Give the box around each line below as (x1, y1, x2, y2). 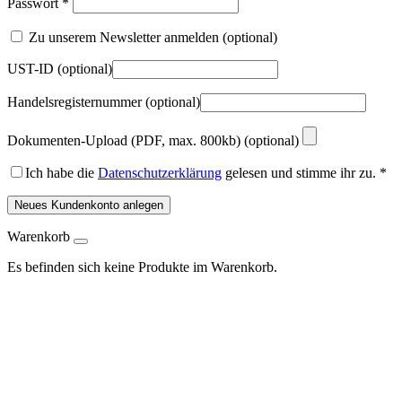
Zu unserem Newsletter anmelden (25, 30, 223, 45)
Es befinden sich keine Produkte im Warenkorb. (7, 259, 277, 275)
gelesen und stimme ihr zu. (222, 165, 376, 180)
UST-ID (7, 61, 57, 76)
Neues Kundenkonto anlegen (14, 198, 163, 212)
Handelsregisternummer (7, 94, 145, 109)
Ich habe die (25, 165, 98, 180)
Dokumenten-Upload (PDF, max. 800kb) (7, 133, 244, 148)
